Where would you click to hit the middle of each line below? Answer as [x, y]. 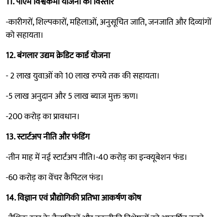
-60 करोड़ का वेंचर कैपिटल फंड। [55, 178]
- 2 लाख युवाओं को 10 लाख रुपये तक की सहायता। [83, 76]
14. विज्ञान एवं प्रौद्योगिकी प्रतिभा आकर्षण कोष [73, 198]
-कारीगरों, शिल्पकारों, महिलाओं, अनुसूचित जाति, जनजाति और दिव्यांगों [108, 22]
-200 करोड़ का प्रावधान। [43, 116]
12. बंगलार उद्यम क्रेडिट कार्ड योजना [58, 55]
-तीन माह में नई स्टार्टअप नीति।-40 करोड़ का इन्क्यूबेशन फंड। [97, 157]
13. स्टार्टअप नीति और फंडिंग [48, 137]
